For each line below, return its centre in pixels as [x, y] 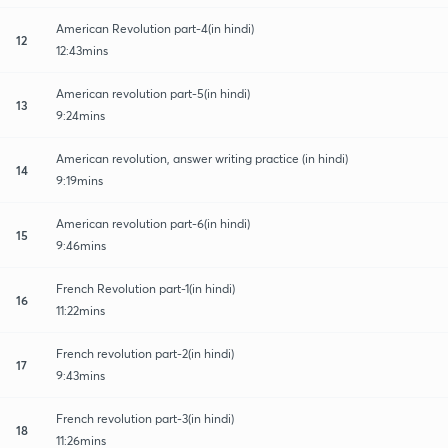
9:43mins [80, 375]
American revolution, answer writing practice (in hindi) [202, 158]
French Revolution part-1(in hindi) [146, 288]
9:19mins [79, 180]
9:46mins [81, 245]
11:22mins [80, 310]
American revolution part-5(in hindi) [153, 93]
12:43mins [82, 50]
